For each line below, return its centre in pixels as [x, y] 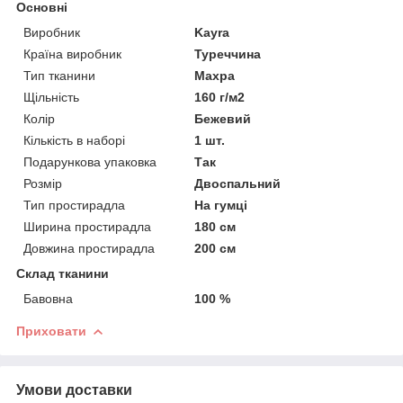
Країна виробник [72, 54]
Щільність [51, 97]
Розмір [43, 183]
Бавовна [48, 298]
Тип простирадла [74, 205]
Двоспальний [238, 183]
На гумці [221, 205]
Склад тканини [63, 273]
